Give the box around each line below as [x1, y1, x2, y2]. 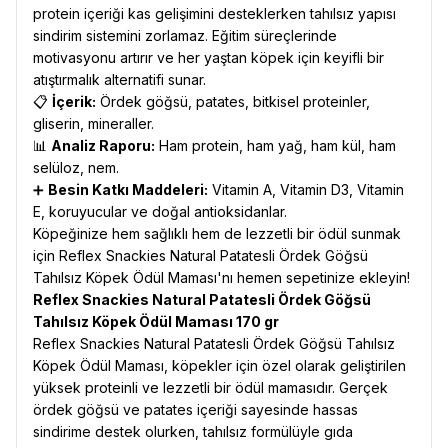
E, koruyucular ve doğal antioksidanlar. [33, 203, 287, 220]
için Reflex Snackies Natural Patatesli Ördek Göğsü [33, 247, 368, 264]
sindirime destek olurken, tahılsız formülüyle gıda [33, 423, 353, 440]
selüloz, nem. [33, 159, 119, 176]
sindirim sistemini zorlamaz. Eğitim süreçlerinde [33, 27, 337, 44]
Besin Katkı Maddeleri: [48, 181, 208, 198]
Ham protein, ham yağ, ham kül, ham [155, 137, 396, 154]
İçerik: [52, 93, 96, 110]
